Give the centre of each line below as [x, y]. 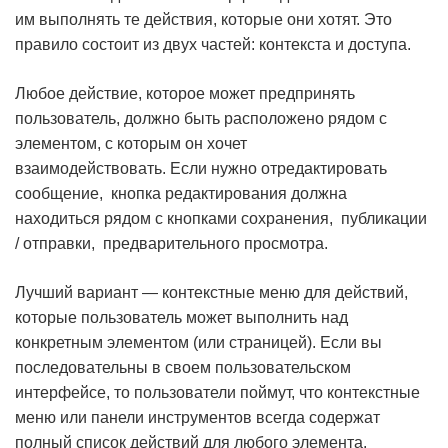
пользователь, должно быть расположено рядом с [201, 118]
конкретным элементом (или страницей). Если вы [198, 342]
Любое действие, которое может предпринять [185, 93]
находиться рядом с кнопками [128, 218]
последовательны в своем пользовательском [183, 367]
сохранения [285, 218]
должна [317, 193]
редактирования [226, 193]
